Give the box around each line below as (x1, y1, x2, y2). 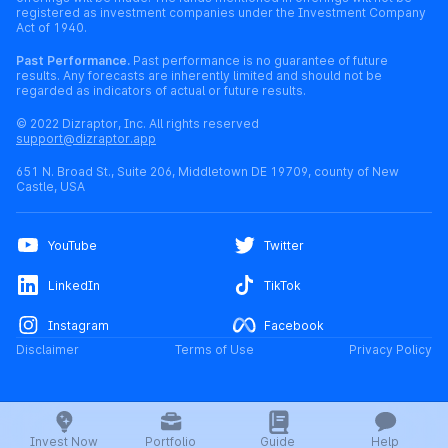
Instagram (48, 317, 109, 333)
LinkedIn (48, 277, 100, 293)
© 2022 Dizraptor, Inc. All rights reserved (16, 116, 259, 132)
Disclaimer (16, 342, 79, 358)
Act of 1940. (16, 20, 87, 36)
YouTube (48, 237, 97, 253)
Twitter (264, 237, 304, 253)
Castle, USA (16, 179, 85, 195)
